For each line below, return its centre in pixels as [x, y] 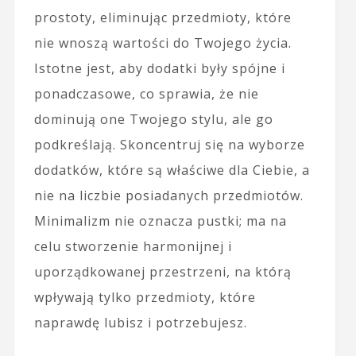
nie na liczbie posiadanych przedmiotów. [168, 195]
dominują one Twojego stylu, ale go [153, 119]
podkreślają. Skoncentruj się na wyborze [169, 144]
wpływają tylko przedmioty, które [145, 297]
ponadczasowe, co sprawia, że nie [146, 93]
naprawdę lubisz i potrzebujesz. [140, 322]
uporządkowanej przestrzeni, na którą [163, 271]
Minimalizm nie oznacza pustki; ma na [160, 221]
